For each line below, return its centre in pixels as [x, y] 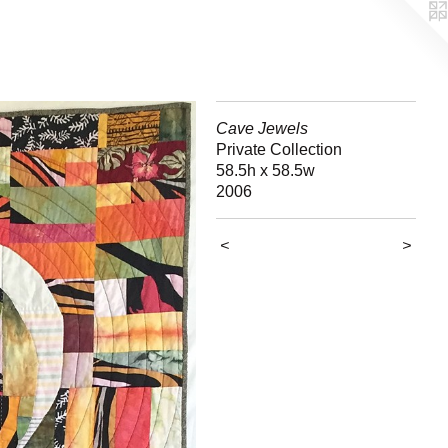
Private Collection [279, 149]
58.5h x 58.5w [265, 170]
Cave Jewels [262, 128]
